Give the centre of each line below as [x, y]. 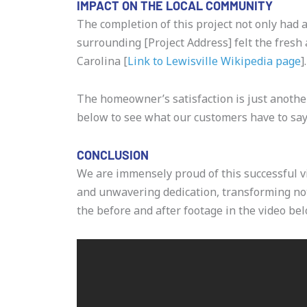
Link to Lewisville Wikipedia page [214, 61]
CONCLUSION [113, 155]
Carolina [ [102, 61]
